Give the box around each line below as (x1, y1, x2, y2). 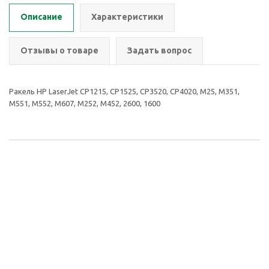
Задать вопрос (127, 46, 192, 55)
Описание (20, 12, 62, 22)
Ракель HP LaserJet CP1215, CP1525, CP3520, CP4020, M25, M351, (9, 87, 240, 95)
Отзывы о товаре (20, 46, 98, 55)
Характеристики (91, 12, 163, 22)
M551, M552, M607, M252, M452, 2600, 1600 (9, 99, 160, 107)
